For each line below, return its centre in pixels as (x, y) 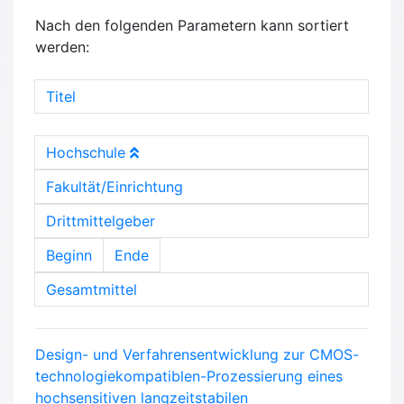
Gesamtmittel (92, 290)
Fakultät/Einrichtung (115, 187)
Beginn (69, 256)
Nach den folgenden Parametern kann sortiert (192, 26)
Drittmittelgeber (101, 221)
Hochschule (88, 153)
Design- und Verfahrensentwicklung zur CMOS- (197, 355)
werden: (62, 47)
